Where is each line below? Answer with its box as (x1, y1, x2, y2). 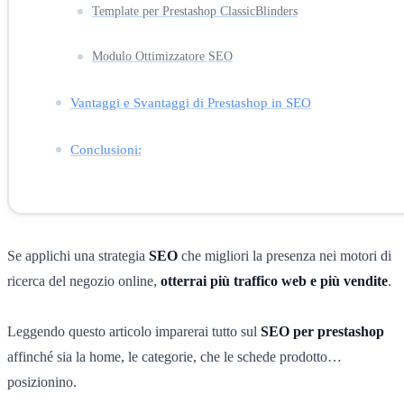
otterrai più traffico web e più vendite (161, 272, 388, 289)
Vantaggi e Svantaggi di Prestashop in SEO (70, 94, 311, 110)
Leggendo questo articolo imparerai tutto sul (7, 323, 261, 339)
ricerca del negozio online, (7, 272, 161, 289)
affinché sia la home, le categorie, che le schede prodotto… (7, 348, 342, 364)
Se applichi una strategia (7, 247, 149, 263)
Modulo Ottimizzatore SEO (92, 49, 233, 63)
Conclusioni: (70, 141, 142, 157)
